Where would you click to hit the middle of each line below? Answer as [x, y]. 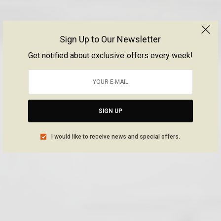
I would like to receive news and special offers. [116, 136]
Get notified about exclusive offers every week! [110, 55]
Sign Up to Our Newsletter [110, 39]
